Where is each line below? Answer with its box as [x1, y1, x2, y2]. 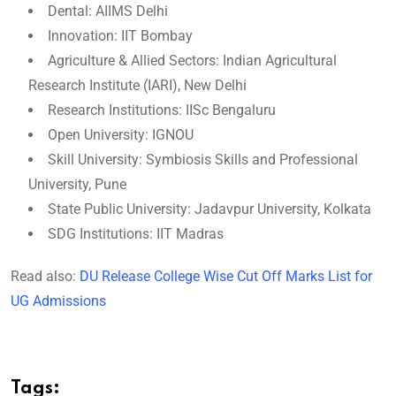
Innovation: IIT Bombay [48, 27, 193, 45]
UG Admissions [11, 293, 106, 310]
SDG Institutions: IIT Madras [48, 225, 224, 243]
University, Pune [28, 176, 126, 194]
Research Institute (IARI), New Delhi [28, 77, 247, 95]
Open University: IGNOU [48, 126, 194, 144]
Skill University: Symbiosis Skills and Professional [48, 151, 358, 169]
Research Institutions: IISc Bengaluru [48, 102, 276, 119]
